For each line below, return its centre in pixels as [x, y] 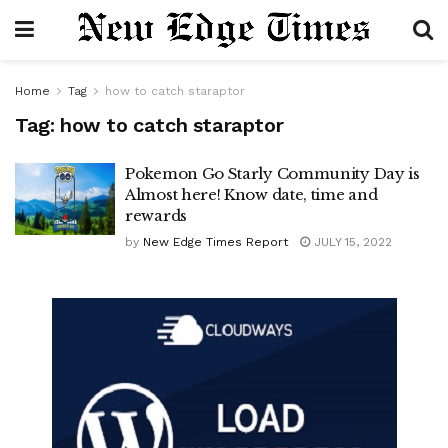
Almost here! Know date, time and [251, 194]
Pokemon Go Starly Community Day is [272, 173]
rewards [156, 215]
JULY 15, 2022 [351, 242]
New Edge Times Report [215, 242]
